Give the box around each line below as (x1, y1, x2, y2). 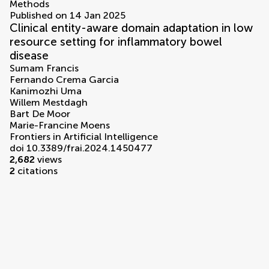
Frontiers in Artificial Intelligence (10, 131, 158, 143)
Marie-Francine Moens (10, 119, 110, 131)
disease (10, 49, 49, 63)
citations (15, 165, 58, 177)
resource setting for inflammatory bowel (10, 35, 222, 49)
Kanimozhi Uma (10, 85, 82, 97)
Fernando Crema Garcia (10, 74, 119, 86)
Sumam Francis (10, 62, 79, 74)
